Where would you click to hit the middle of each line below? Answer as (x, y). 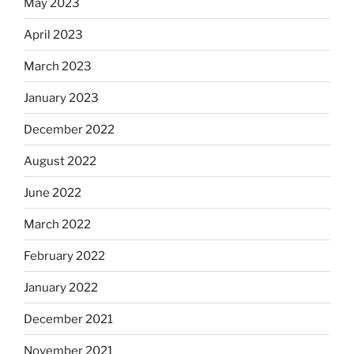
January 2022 (61, 287)
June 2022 (53, 192)
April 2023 (53, 34)
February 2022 (64, 256)
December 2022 (69, 129)
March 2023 (58, 66)
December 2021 (68, 319)
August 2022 (60, 161)
